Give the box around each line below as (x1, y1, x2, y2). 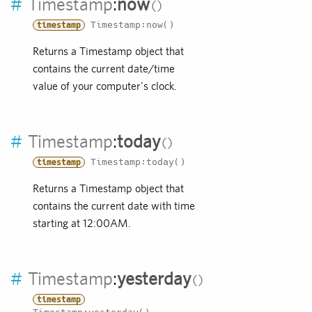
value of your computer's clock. (33, 79, 177, 93)
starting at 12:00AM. (33, 217, 131, 231)
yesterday (117, 268, 191, 290)
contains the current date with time (33, 199, 195, 213)
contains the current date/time (33, 62, 175, 76)
